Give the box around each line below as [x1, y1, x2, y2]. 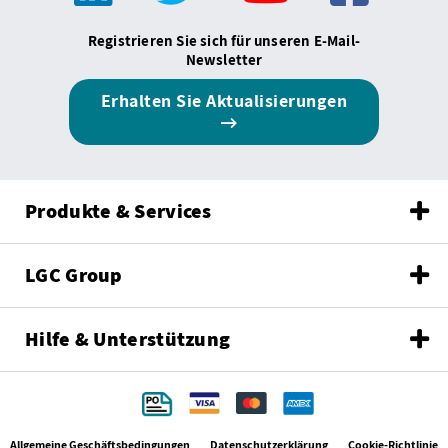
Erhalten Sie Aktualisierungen [100, 89, 348, 112]
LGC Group [25, 262, 123, 288]
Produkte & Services [25, 198, 212, 224]
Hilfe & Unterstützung [25, 326, 231, 352]
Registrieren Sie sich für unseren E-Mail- [87, 31, 361, 50]
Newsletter [185, 50, 263, 69]
